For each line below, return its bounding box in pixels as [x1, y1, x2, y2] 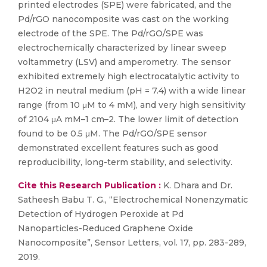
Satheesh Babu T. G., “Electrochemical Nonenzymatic [18, 194, 248, 205]
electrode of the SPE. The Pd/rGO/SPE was [18, 28, 203, 39]
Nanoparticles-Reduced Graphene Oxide [18, 223, 193, 234]
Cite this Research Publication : [18, 180, 161, 191]
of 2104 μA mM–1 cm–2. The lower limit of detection [18, 114, 238, 125]
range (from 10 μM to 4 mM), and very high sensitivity [18, 100, 246, 110]
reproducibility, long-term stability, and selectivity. [18, 157, 232, 167]
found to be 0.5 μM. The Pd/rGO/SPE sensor [18, 128, 207, 139]
